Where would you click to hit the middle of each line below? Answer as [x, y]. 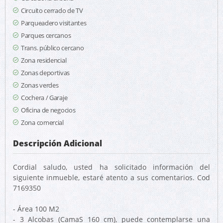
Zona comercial [42, 122]
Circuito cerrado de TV [52, 10]
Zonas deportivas [46, 73]
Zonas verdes [40, 85]
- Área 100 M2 [36, 209]
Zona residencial [44, 60]
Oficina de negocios [48, 110]
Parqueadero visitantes [54, 23]
